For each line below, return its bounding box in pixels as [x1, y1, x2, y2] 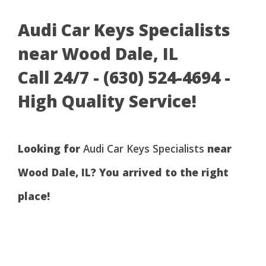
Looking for [18, 141, 83, 156]
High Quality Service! [18, 89, 197, 112]
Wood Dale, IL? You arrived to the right [18, 164, 229, 179]
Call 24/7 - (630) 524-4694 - [18, 65, 230, 88]
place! [18, 188, 50, 203]
